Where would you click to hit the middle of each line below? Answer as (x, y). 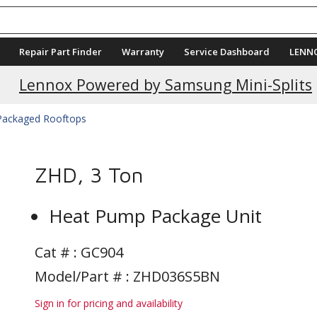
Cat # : (58, 252)
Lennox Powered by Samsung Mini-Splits (165, 85)
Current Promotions (166, 74)
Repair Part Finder (60, 52)
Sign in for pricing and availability (109, 303)
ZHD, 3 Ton (89, 174)
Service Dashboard (227, 52)
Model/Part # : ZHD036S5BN (127, 276)
